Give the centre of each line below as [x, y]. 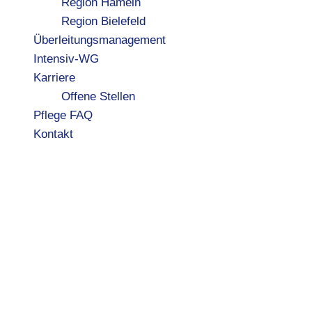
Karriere [54, 78]
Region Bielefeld [103, 21]
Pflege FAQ [63, 115]
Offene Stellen [98, 96]
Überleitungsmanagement [100, 40]
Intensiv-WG [66, 59]
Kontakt [53, 134]
